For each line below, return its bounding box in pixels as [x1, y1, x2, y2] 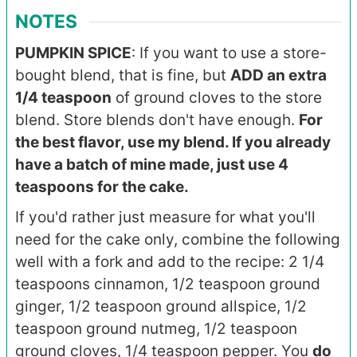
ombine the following [190, 230, 340, 249]
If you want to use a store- [139, 44, 327, 63]
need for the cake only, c [15, 230, 190, 249]
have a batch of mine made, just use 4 [15, 155, 288, 175]
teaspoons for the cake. [15, 178, 189, 197]
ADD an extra [230, 66, 327, 85]
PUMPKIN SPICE [15, 44, 131, 63]
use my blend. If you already [127, 133, 331, 152]
